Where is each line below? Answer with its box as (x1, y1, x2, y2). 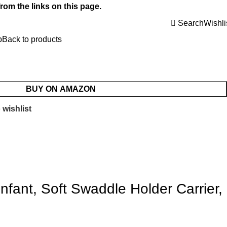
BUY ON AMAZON (25, 85, 96, 93)
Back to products (2, 35, 62, 44)
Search (178, 18, 204, 27)
